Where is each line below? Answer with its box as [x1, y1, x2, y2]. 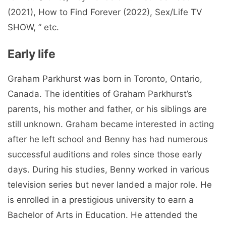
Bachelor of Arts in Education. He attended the [8, 210, 198, 220]
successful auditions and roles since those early [8, 149, 202, 160]
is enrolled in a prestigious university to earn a [8, 195, 194, 205]
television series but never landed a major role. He [8, 180, 212, 190]
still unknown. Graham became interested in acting [8, 119, 214, 130]
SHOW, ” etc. [8, 22, 59, 32]
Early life [8, 47, 55, 62]
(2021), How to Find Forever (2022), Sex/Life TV [8, 7, 202, 17]
